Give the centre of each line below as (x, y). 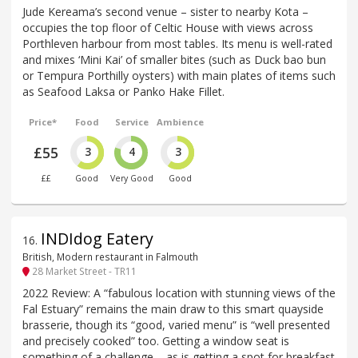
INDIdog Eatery (97, 238)
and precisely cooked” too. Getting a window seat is (156, 340)
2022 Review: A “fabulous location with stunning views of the (179, 292)
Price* (43, 121)
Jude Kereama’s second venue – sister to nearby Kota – (165, 11)
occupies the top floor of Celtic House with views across (168, 27)
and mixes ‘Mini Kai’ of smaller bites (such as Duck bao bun (174, 59)
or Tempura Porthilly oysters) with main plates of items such (179, 75)
